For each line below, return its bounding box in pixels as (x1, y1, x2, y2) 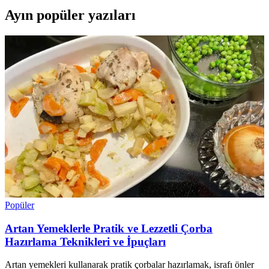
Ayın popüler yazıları (5, 7, 136, 23)
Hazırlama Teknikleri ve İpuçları (5, 235, 166, 248)
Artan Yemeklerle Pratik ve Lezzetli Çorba (5, 222, 213, 235)
